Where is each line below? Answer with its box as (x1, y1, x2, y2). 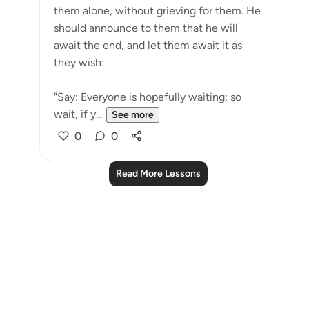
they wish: (54, 56, 104, 69)
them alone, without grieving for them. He (54, 4, 261, 17)
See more (112, 109, 154, 121)
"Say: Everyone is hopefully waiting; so (54, 90, 241, 103)
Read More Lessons (115, 168, 201, 179)
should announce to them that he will (54, 21, 238, 34)
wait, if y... (54, 108, 102, 121)
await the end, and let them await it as (54, 39, 242, 52)
